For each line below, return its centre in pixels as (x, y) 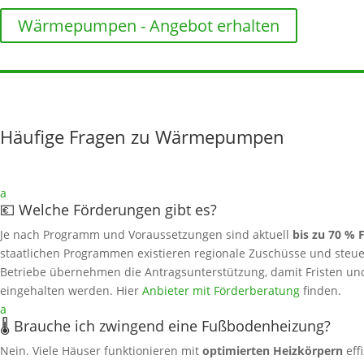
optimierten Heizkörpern (273, 351)
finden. (321, 291)
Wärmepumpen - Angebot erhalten (149, 26)
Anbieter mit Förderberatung (221, 291)
